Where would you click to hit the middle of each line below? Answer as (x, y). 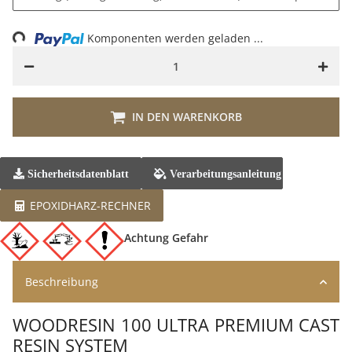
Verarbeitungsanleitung (224, 174)
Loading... (43, 39)
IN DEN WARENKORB (187, 117)
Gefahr (190, 238)
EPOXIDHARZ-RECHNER (88, 205)
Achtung (148, 238)
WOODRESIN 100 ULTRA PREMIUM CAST (176, 324)
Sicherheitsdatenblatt (76, 174)
